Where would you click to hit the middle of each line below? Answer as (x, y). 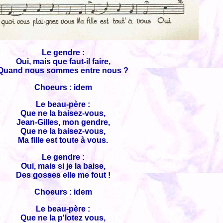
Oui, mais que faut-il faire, (63, 61)
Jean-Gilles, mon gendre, (63, 122)
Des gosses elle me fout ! (63, 175)
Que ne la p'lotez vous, (63, 218)
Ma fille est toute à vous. (63, 140)
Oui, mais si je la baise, (63, 166)
